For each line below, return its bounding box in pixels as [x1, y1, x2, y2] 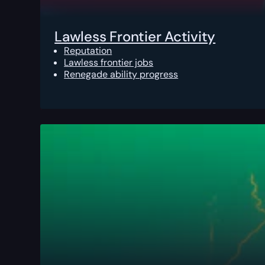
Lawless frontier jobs [64, 56, 154, 69]
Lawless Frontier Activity [54, 27, 216, 46]
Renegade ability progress [64, 68, 179, 81]
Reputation [64, 44, 112, 57]
